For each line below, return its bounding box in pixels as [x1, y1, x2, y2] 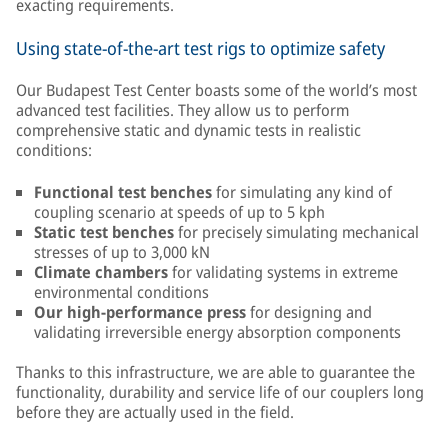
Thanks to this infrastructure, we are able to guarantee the [16, 361, 415, 383]
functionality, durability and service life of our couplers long [16, 381, 424, 403]
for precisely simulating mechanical [178, 221, 419, 243]
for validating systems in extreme [172, 261, 398, 283]
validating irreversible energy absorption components [34, 321, 401, 343]
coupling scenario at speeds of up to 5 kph [34, 201, 325, 223]
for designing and [250, 301, 372, 323]
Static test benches [34, 221, 178, 243]
